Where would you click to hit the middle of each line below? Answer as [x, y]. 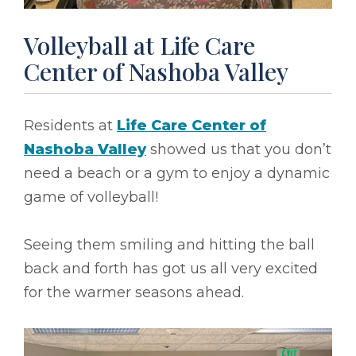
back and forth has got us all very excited [171, 269]
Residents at [70, 126]
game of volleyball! [91, 197]
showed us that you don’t [239, 150]
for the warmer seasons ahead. [134, 293]
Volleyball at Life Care [139, 46]
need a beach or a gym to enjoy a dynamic [177, 174]
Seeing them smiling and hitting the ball [169, 245]
